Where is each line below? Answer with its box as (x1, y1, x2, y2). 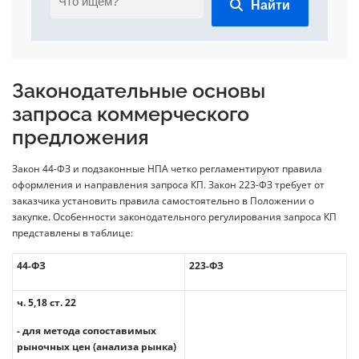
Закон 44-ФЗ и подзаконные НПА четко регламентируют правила (12, 162, 322, 176)
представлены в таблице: (12, 226, 133, 240)
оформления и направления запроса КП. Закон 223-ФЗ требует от (12, 178, 325, 192)
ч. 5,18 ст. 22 (17, 296, 76, 310)
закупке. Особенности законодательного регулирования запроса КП (12, 210, 337, 224)
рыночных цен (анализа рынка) (17, 340, 176, 354)
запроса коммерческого (12, 103, 249, 127)
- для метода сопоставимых (17, 324, 156, 338)
